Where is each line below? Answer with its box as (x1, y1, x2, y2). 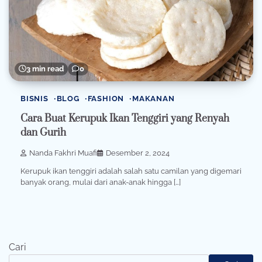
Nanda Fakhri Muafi (29, 148, 97, 157)
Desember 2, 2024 (106, 148, 170, 157)
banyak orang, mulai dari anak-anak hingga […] (20, 178, 181, 187)
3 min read (26, 64, 64, 73)
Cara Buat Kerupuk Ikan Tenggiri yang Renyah (20, 112, 229, 126)
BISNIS (20, 94, 49, 103)
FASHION (87, 94, 125, 103)
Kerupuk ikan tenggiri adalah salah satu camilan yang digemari (20, 167, 242, 176)
